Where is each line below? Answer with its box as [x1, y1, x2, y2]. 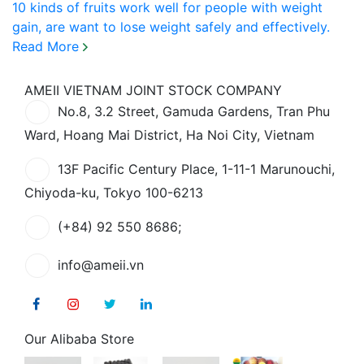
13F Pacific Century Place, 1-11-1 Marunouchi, [58, 160, 335, 177]
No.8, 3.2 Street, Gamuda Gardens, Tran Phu [58, 102, 330, 119]
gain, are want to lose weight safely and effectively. [12, 18, 330, 35]
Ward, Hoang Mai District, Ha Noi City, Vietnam [24, 126, 314, 143]
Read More [12, 37, 83, 54]
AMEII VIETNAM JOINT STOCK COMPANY [24, 81, 282, 98]
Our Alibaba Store [24, 330, 134, 347]
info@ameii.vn [58, 256, 144, 273]
